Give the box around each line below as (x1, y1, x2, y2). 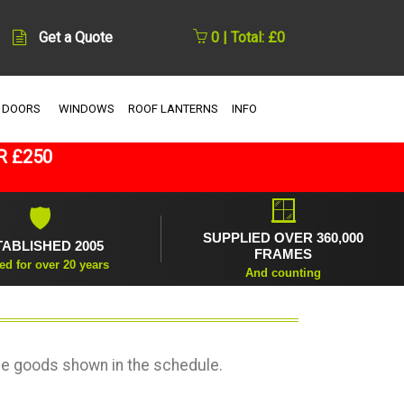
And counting (244, 265, 321, 280)
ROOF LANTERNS (127, 101, 218, 115)
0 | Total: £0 (207, 29, 285, 47)
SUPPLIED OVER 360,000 (202, 229, 363, 245)
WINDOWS (58, 101, 115, 115)
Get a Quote (38, 29, 113, 47)
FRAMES (253, 245, 312, 262)
